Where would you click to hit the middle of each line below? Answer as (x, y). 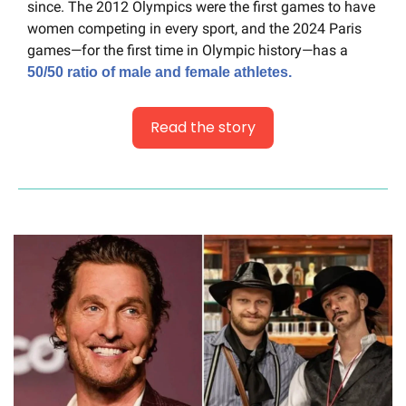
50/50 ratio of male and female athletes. (159, 72)
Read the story (203, 128)
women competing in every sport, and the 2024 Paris (194, 29)
